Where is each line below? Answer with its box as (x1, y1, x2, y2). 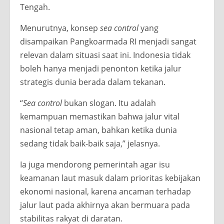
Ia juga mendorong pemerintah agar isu (20, 159, 170, 170)
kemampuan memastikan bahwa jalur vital (20, 111, 179, 122)
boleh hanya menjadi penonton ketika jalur (20, 63, 181, 74)
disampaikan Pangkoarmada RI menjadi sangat (20, 36, 196, 47)
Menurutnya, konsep (20, 22, 100, 34)
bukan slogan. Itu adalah (62, 97, 156, 109)
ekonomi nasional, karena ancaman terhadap (20, 186, 191, 197)
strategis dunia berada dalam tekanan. (20, 76, 165, 88)
